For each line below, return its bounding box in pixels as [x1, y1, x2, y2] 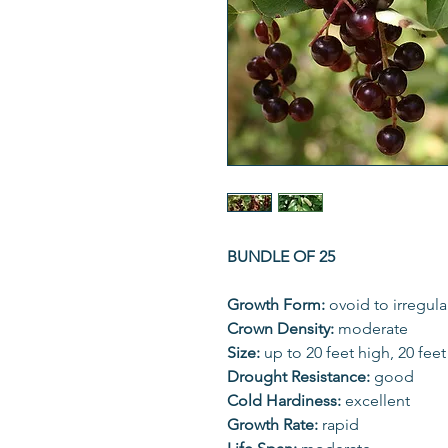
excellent [345, 391, 410, 410]
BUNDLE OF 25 [227, 247, 335, 266]
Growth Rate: [227, 415, 322, 434]
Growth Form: [227, 295, 329, 314]
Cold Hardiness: [227, 391, 345, 410]
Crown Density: [227, 319, 338, 338]
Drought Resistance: [227, 367, 374, 386]
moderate [338, 319, 408, 338]
